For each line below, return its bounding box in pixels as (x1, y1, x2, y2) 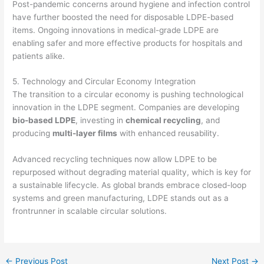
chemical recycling (126, 115, 202, 126)
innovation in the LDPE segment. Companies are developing (12, 103, 240, 113)
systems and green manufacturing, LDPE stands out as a (12, 193, 229, 203)
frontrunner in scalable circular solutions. (12, 206, 167, 216)
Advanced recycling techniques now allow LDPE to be (12, 154, 217, 164)
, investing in (75, 115, 126, 126)
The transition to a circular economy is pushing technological (12, 90, 244, 100)
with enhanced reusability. (117, 128, 220, 138)
